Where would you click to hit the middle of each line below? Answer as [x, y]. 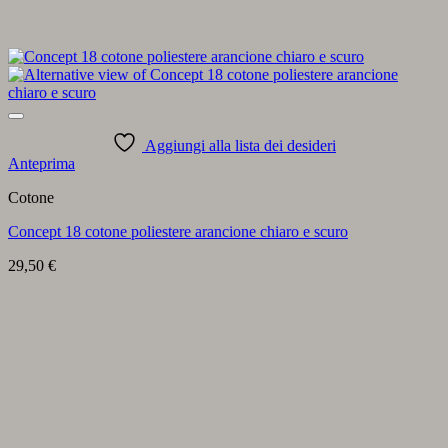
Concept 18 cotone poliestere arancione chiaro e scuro [178, 231]
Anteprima [41, 163]
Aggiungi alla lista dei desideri [240, 145]
